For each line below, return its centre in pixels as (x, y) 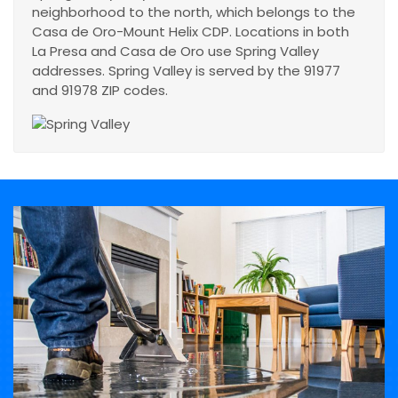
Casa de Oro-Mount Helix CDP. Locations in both (191, 32)
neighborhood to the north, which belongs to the (194, 12)
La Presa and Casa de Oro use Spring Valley (175, 52)
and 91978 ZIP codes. (100, 91)
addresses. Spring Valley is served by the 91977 (186, 71)
